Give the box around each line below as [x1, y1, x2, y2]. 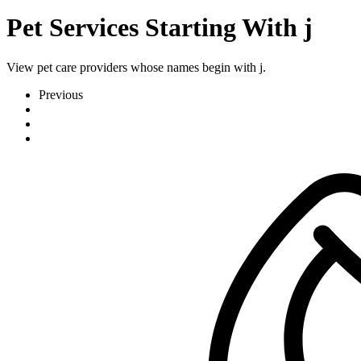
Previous [39, 87, 83, 102]
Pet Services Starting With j [6, 13, 313, 43]
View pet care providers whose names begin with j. [6, 60, 266, 74]
